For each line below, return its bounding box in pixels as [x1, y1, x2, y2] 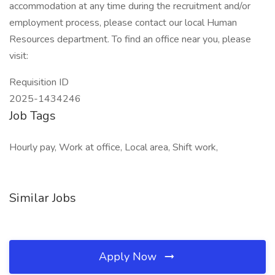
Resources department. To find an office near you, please [9, 33, 251, 46]
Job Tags [9, 107, 56, 124]
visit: [9, 49, 28, 63]
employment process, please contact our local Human [9, 16, 237, 29]
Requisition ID [9, 76, 69, 89]
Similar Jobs [9, 190, 76, 206]
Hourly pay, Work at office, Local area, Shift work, [9, 141, 218, 154]
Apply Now [99, 249, 160, 264]
